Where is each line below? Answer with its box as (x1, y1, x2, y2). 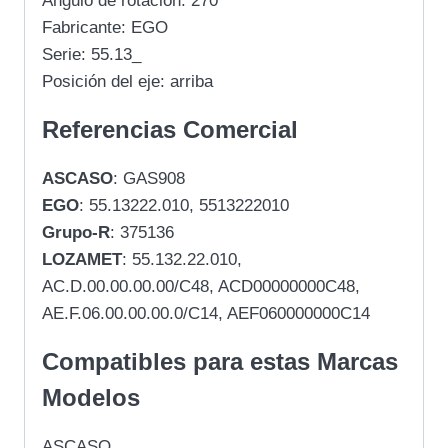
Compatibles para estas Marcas (42, 347, 398, 375)
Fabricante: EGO (42, 17, 168, 37)
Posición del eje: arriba (42, 71, 213, 91)
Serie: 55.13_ (42, 44, 141, 64)
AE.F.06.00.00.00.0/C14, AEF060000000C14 (42, 303, 370, 323)
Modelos (42, 383, 140, 411)
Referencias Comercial (42, 115, 298, 143)
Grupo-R (42, 222, 110, 242)
